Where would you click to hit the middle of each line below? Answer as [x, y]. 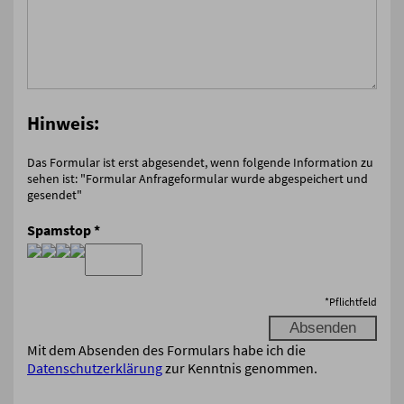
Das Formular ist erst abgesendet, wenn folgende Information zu [200, 162]
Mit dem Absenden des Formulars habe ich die [166, 349]
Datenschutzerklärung [95, 367]
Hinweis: [63, 123]
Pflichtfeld [353, 301]
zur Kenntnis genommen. [240, 367]
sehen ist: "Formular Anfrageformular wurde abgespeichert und [197, 178]
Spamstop [59, 230]
